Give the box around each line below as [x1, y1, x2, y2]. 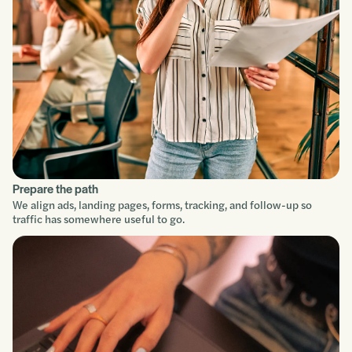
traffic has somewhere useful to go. [13, 211, 185, 227]
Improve [127, 21, 174, 38]
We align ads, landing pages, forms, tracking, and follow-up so [13, 197, 312, 213]
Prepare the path [13, 180, 98, 197]
